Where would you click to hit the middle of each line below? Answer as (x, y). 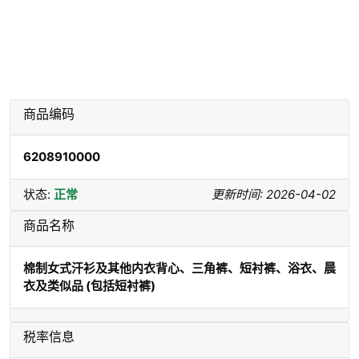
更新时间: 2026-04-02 (274, 194)
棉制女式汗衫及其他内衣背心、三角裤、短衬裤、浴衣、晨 (179, 268)
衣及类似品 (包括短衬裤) (89, 286)
